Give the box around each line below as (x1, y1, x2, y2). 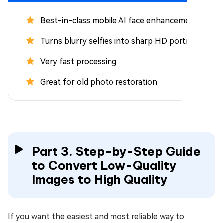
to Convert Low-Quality (32, 157, 176, 173)
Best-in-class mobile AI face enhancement (40, 15, 198, 25)
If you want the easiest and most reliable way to (8, 211, 184, 221)
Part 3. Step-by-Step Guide (32, 143, 201, 159)
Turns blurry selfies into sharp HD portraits (40, 36, 202, 46)
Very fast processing (40, 56, 116, 66)
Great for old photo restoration (40, 77, 157, 87)
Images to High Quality (32, 171, 167, 187)
